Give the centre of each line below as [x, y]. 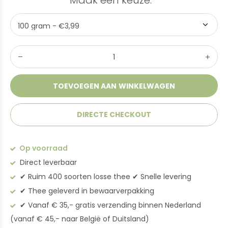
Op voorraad [43, 148]
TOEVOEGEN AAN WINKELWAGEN [114, 86]
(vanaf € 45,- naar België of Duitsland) [80, 219]
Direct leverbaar [47, 162]
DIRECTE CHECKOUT [114, 115]
